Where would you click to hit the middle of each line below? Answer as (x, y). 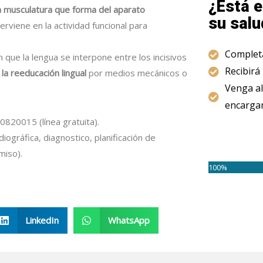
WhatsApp (129, 220)
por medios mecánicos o (138, 73)
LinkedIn (42, 220)
